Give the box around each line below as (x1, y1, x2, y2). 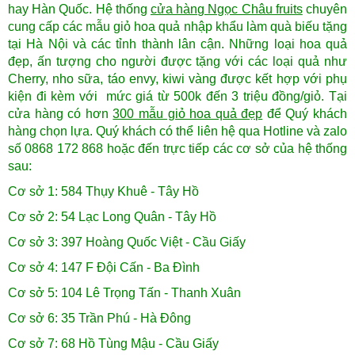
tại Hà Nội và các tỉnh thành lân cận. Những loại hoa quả (8, 37, 347, 52)
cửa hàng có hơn (8, 107, 113, 121)
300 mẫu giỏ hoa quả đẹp (113, 107, 263, 121)
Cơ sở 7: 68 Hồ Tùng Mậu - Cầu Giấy (8, 337, 219, 351)
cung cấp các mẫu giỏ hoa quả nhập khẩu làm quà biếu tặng (8, 20, 347, 34)
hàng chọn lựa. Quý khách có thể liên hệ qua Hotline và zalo (8, 124, 347, 139)
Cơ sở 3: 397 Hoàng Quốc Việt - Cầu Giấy (8, 235, 246, 250)
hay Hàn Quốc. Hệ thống (8, 2, 151, 17)
